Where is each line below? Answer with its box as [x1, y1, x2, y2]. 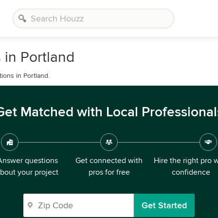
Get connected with [75, 156, 143, 165]
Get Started [142, 200, 187, 211]
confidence [171, 167, 210, 177]
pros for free [88, 167, 130, 177]
